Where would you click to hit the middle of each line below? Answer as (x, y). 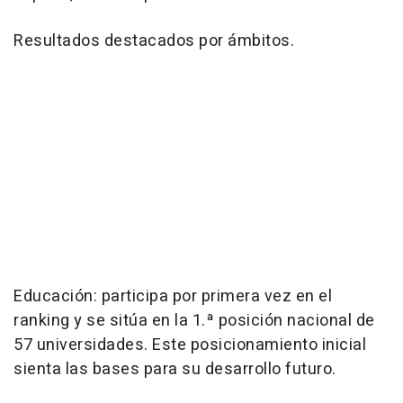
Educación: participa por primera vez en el (173, 297)
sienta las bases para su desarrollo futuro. (175, 370)
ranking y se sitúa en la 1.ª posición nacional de (194, 321)
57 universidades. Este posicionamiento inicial (190, 345)
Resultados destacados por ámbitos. (154, 41)
